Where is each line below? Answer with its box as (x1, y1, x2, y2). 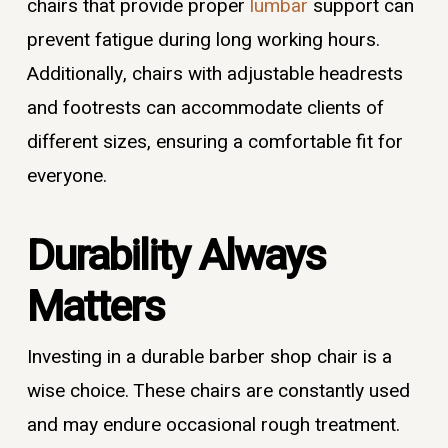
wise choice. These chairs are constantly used (26, 377, 410, 406)
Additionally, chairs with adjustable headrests (26, 59, 403, 88)
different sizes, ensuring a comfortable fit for (26, 127, 403, 156)
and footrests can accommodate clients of (26, 93, 384, 122)
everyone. (26, 161, 107, 190)
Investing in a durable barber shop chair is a (26, 343, 392, 372)
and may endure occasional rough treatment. (26, 411, 400, 440)
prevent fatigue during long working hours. (26, 25, 380, 54)
